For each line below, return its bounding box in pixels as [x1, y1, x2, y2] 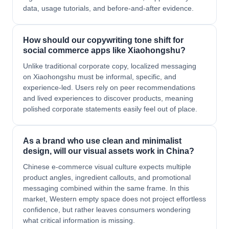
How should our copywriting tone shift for [23, 36, 184, 44]
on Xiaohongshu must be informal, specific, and [23, 73, 176, 81]
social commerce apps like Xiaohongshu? [23, 46, 186, 55]
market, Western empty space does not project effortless [23, 195, 206, 203]
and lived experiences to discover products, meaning [23, 94, 193, 102]
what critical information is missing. [23, 216, 135, 224]
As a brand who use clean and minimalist [23, 136, 181, 145]
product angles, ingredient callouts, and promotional [23, 173, 191, 181]
